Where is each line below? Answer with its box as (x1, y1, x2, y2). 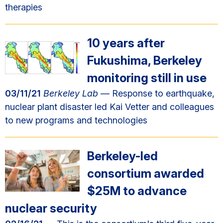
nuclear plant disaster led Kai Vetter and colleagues (5, 102, 214, 112)
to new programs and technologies (5, 115, 147, 125)
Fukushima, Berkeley (87, 53, 202, 68)
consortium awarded (87, 166, 204, 181)
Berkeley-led (87, 149, 158, 163)
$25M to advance (87, 184, 187, 198)
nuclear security (5, 201, 97, 216)
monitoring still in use (87, 71, 207, 85)
